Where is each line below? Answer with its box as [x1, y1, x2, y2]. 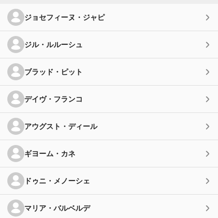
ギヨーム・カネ [24, 149, 75, 158]
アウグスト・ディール [24, 122, 97, 130]
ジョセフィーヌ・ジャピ [24, 13, 105, 21]
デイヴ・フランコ [24, 94, 83, 103]
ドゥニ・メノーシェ [24, 176, 90, 185]
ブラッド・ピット [24, 67, 83, 76]
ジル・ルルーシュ [24, 40, 83, 49]
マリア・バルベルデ [24, 203, 90, 212]
